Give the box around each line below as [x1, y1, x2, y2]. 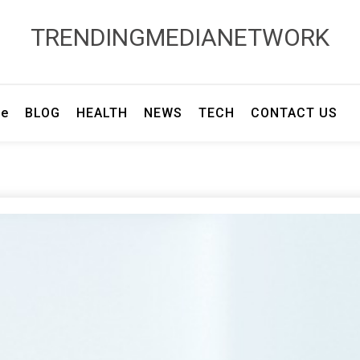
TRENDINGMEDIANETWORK [31, 23, 329, 51]
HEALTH [76, 105, 128, 121]
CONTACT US [250, 105, 337, 121]
